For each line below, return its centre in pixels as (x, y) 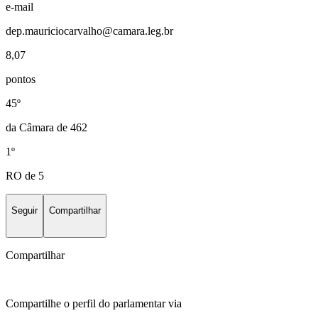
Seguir (24, 211)
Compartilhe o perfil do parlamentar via (94, 304)
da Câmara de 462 (46, 127)
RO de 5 (25, 175)
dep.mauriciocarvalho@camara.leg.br (89, 31)
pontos (21, 79)
